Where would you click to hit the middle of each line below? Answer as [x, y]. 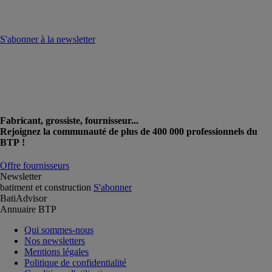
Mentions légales [56, 251]
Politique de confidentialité [75, 262]
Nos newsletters [55, 240]
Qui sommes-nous [59, 229]
